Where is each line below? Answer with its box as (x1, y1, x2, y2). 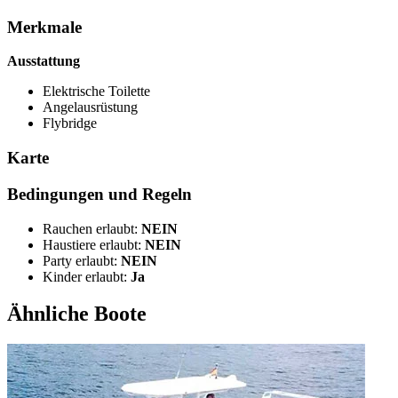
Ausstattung (7, 53, 80, 69)
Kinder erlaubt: (43, 268, 131, 284)
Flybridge (43, 115, 97, 131)
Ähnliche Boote (7, 302, 147, 326)
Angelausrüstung (43, 99, 138, 115)
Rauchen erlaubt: (43, 220, 141, 236)
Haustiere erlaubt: (43, 236, 145, 252)
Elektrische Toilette (43, 84, 150, 99)
